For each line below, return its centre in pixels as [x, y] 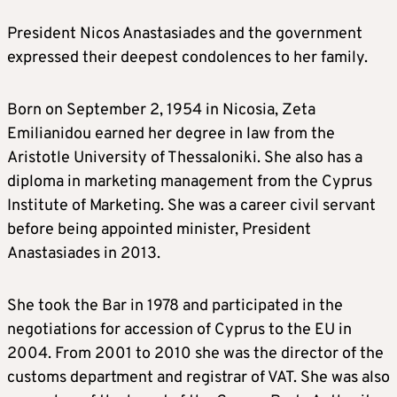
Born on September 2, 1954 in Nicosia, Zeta [161, 111]
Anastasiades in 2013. [84, 254]
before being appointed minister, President [159, 230]
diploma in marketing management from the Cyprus [190, 183]
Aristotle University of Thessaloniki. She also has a [185, 159]
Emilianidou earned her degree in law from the [171, 135]
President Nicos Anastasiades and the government [185, 35]
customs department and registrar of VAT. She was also [198, 378]
